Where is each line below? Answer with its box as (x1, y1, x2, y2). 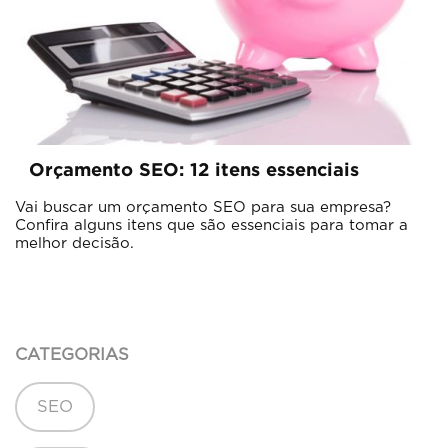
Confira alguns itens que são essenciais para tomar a (15, 218, 408, 234)
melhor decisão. (15, 236, 134, 252)
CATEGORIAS (15, 347, 129, 364)
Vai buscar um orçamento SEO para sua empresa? (15, 200, 391, 216)
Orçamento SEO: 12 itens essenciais (29, 163, 359, 180)
